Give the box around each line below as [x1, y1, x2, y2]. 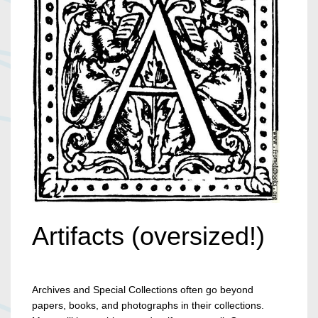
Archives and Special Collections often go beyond [32, 283, 253, 295]
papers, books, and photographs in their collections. [32, 299, 264, 311]
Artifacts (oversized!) [32, 221, 265, 251]
